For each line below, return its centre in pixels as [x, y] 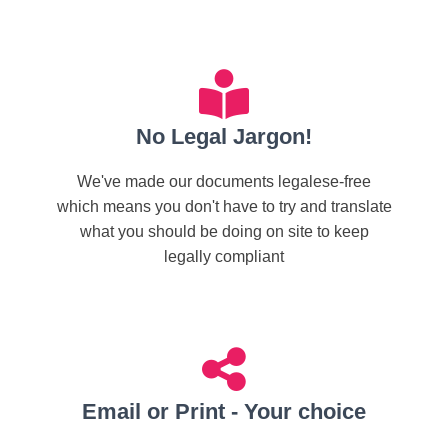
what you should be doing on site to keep [224, 231]
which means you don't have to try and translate [224, 206]
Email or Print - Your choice [224, 411]
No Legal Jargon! [224, 136]
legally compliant [224, 256]
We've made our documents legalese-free [224, 181]
